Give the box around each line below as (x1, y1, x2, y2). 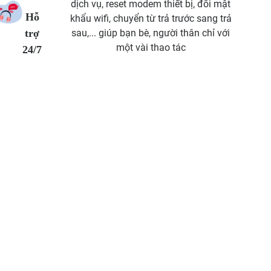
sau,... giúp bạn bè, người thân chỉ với (71, 27, 230, 39)
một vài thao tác (116, 41, 186, 53)
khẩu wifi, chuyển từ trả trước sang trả (70, 12, 232, 24)
